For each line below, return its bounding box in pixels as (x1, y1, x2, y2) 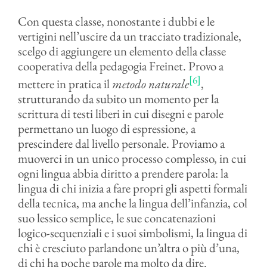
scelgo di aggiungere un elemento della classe (17, 43, 226, 59)
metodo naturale (111, 76, 189, 92)
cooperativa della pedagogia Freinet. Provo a (17, 58, 223, 74)
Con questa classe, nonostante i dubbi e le (17, 13, 215, 29)
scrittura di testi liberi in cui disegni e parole (17, 105, 223, 122)
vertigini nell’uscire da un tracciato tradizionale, (17, 28, 241, 44)
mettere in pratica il (17, 76, 112, 92)
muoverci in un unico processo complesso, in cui (17, 150, 246, 166)
